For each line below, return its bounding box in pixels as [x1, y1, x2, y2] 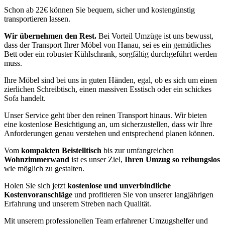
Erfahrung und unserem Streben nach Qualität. [4, 199, 151, 208]
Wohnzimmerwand [4, 155, 69, 164]
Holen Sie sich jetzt [4, 181, 67, 190]
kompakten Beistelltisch [21, 146, 101, 155]
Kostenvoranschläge [4, 190, 72, 199]
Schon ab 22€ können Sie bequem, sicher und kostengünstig [4, 6, 195, 15]
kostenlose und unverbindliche [67, 181, 171, 190]
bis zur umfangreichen [101, 146, 174, 155]
